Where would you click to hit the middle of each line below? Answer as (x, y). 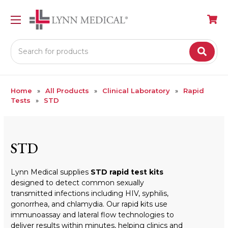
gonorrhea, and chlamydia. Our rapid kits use (89, 204)
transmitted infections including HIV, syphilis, (90, 193)
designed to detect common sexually (77, 182)
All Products (67, 90)
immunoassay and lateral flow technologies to (92, 215)
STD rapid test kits (127, 172)
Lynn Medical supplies (51, 172)
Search (23, 44)
